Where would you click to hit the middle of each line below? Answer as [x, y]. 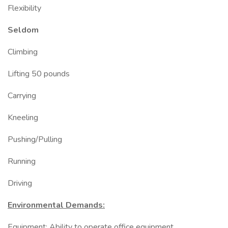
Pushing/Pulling [35, 139]
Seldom [23, 30]
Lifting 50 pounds [39, 74]
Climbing [23, 52]
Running [22, 161]
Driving [20, 183]
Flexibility [24, 8]
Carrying [22, 96]
